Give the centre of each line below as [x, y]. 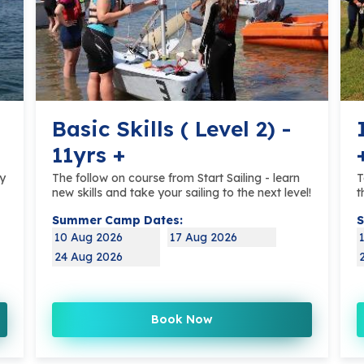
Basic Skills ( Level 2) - [171, 129]
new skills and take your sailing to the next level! [182, 193]
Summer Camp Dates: [117, 221]
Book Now [182, 320]
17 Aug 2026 [204, 238]
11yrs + [89, 155]
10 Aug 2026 [89, 238]
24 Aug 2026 [89, 257]
